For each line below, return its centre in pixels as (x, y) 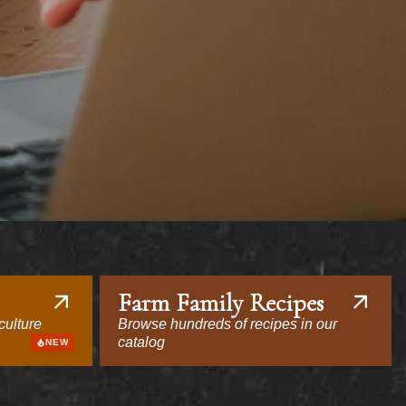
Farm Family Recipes (221, 303)
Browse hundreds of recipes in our (227, 324)
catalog (141, 342)
